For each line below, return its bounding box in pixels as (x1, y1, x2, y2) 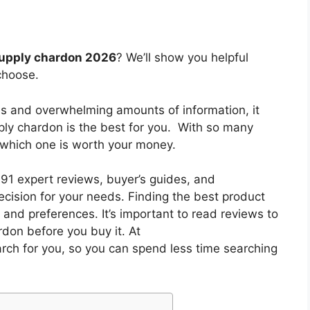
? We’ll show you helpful (116, 51, 248, 65)
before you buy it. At (24, 224, 140, 239)
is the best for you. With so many (63, 120, 253, 134)
